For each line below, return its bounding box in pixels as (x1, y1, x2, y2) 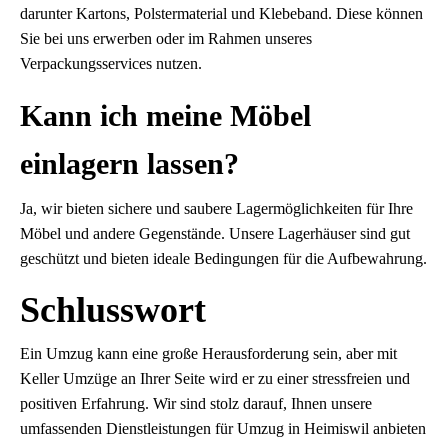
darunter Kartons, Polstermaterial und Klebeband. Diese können (20, 5, 423, 23)
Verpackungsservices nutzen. (20, 55, 202, 73)
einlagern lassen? (20, 147, 239, 181)
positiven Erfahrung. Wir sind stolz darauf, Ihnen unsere (20, 395, 372, 413)
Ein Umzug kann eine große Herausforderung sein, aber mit (20, 345, 397, 363)
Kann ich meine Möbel (20, 99, 311, 133)
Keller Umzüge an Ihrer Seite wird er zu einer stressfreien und (20, 370, 410, 388)
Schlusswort (20, 290, 206, 331)
